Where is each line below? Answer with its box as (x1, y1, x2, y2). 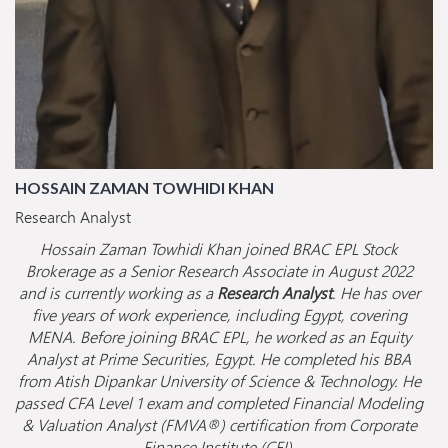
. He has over (331, 281, 420, 305)
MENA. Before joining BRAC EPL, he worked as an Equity (27, 325, 411, 349)
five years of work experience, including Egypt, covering (31, 303, 407, 327)
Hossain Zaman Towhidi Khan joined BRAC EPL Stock (40, 237, 398, 261)
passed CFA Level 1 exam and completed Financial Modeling (15, 391, 423, 415)
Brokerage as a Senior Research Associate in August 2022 (25, 259, 413, 283)
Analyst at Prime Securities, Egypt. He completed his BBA (27, 347, 411, 371)
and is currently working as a (18, 281, 217, 305)
